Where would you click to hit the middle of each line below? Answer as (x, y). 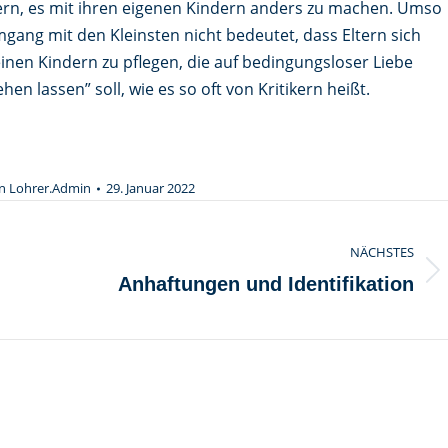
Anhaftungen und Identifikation (266, 284)
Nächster (101, 282)
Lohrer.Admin (50, 188)
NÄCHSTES (382, 252)
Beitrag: (95, 309)
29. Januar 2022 (150, 188)
